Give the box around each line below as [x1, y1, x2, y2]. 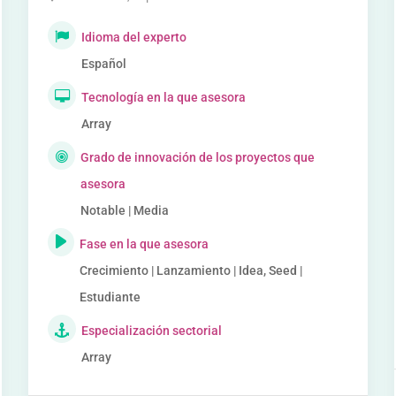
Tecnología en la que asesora [81, 90, 247, 104]
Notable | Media [80, 203, 169, 217]
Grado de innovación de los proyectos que [80, 150, 315, 164]
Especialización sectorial [81, 324, 223, 338]
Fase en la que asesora [80, 237, 209, 251]
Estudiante [80, 290, 141, 304]
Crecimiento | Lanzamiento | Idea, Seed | [80, 263, 303, 278]
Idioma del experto [81, 30, 187, 44]
